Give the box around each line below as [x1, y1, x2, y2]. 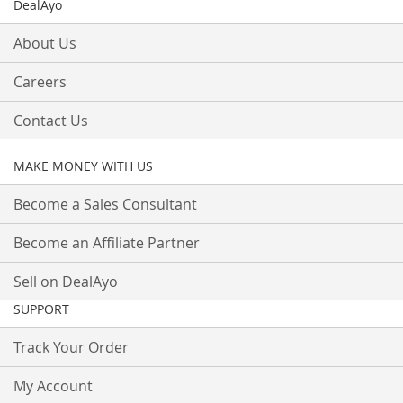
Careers [13, 72, 67, 93]
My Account [13, 376, 93, 397]
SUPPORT [13, 300, 69, 318]
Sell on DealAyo [13, 272, 118, 292]
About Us [13, 33, 76, 54]
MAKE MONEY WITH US [13, 157, 153, 175]
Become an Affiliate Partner [13, 233, 200, 254]
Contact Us [13, 111, 88, 131]
